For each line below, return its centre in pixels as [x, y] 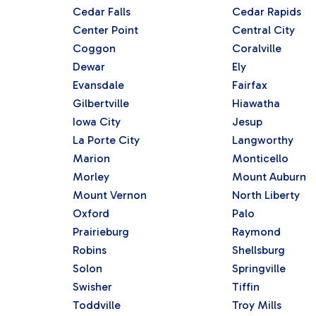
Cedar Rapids [266, 11]
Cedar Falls [101, 11]
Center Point [105, 30]
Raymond [256, 231]
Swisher [92, 286]
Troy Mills [256, 305]
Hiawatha [256, 103]
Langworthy [262, 140]
